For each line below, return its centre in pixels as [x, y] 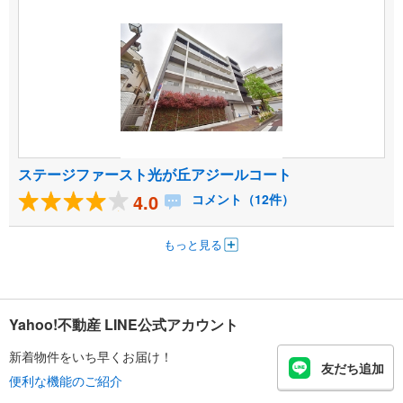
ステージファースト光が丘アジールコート [155, 175]
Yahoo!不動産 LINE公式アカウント [124, 325]
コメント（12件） [241, 199]
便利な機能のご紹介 [66, 380]
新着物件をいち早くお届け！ [91, 356]
